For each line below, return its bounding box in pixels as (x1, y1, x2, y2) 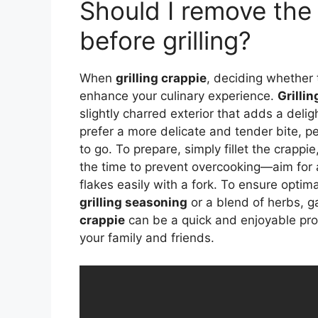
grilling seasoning (79, 195, 187, 210)
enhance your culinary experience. (79, 89, 278, 104)
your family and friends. (79, 231, 214, 246)
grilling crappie (116, 71, 207, 86)
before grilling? (79, 26, 251, 56)
